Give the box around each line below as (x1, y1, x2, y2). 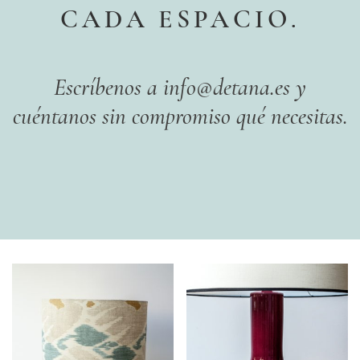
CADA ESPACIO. (59, 3, 301, 35)
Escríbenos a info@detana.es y (54, 73, 306, 101)
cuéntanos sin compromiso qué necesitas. (12, 102, 348, 130)
